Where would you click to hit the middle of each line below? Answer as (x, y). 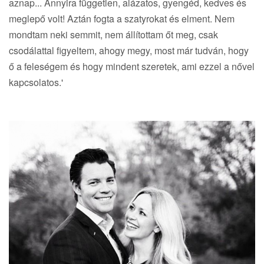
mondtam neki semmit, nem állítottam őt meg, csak (113, 35)
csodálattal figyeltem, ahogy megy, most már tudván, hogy (129, 51)
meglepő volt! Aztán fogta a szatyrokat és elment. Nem (122, 19)
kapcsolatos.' (36, 82)
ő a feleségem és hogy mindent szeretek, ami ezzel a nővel (132, 67)
